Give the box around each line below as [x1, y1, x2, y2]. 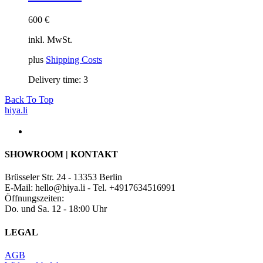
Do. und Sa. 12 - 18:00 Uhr [5, 204, 107, 214]
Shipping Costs [46, 54, 102, 65]
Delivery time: [28, 74, 83, 85]
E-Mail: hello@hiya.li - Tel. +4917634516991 [5, 183, 176, 193]
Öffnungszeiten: [5, 193, 64, 204]
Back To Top [5, 94, 53, 104]
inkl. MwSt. [28, 34, 72, 45]
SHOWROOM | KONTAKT [5, 149, 118, 160]
